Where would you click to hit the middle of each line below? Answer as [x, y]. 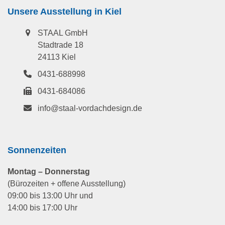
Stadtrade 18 [61, 45]
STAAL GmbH [63, 33]
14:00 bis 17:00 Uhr [42, 208]
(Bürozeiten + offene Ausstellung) [67, 184]
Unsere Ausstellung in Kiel [65, 12]
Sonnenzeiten [37, 150]
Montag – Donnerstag [49, 172]
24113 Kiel [57, 57]
